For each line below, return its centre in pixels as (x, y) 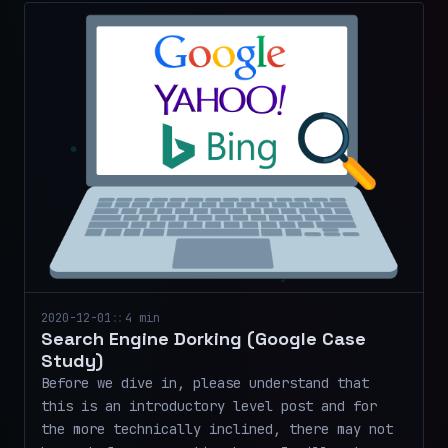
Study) (72, 361)
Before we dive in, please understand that (205, 383)
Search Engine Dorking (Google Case (203, 339)
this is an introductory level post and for (209, 406)
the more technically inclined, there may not (217, 429)
